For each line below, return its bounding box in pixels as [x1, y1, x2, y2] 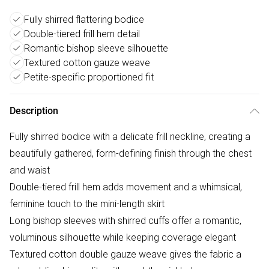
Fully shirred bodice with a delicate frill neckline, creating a [10, 130, 250, 142]
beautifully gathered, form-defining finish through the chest [10, 147, 252, 159]
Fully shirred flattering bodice [24, 13, 144, 25]
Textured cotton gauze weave [24, 56, 150, 68]
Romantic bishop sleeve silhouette [24, 42, 168, 54]
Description [10, 105, 58, 116]
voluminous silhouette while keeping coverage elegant [10, 231, 236, 243]
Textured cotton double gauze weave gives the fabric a [10, 248, 241, 260]
